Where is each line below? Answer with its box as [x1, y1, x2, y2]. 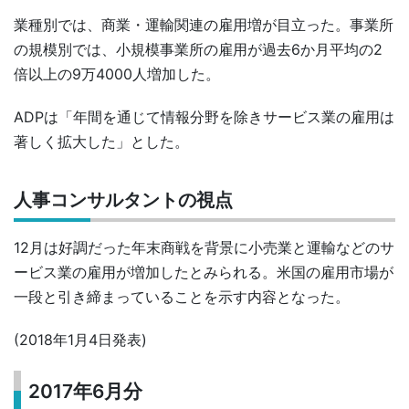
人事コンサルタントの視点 [14, 188, 233, 211]
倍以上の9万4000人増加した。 [14, 64, 220, 83]
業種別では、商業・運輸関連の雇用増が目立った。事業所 [14, 15, 393, 34]
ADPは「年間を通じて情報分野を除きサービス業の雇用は [14, 107, 394, 126]
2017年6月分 [28, 379, 143, 403]
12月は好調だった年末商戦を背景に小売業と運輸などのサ [14, 237, 394, 257]
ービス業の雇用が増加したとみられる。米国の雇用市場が [14, 262, 393, 281]
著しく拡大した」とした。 [14, 131, 189, 151]
